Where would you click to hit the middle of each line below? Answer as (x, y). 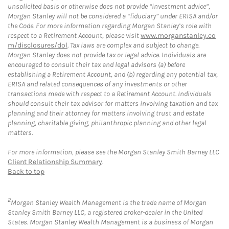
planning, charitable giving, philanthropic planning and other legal (107, 123)
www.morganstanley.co (178, 35)
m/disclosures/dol (38, 45)
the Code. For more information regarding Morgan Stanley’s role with (110, 26)
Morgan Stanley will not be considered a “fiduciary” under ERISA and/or (113, 16)
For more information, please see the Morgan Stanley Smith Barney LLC (113, 152)
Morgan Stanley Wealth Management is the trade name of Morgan (109, 202)
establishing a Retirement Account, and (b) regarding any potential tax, (113, 74)
